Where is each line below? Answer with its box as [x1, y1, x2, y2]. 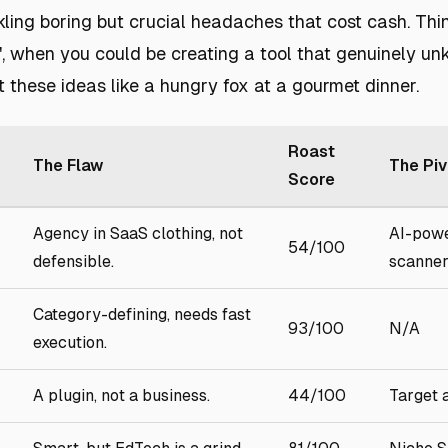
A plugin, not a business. [33, 386, 210, 405]
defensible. [33, 252, 114, 271]
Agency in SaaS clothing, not [33, 224, 243, 243]
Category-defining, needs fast [33, 305, 251, 324]
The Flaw [33, 156, 103, 175]
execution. [33, 333, 107, 352]
